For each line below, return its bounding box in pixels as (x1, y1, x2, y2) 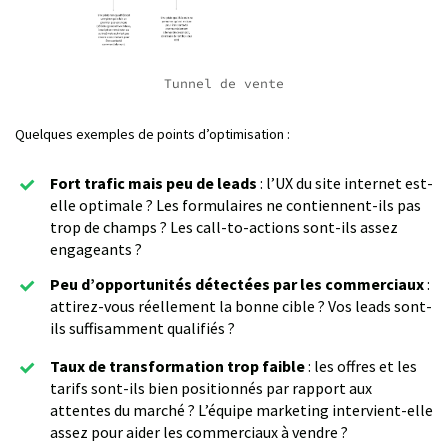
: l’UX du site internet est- (260, 173, 433, 194)
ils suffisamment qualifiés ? (50, 318, 235, 339)
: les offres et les (308, 356, 417, 377)
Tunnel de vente (164, 75, 284, 93)
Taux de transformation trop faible (50, 356, 308, 377)
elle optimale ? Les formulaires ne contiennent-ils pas (50, 195, 421, 216)
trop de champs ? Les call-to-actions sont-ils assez (50, 217, 398, 238)
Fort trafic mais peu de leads (50, 173, 260, 194)
